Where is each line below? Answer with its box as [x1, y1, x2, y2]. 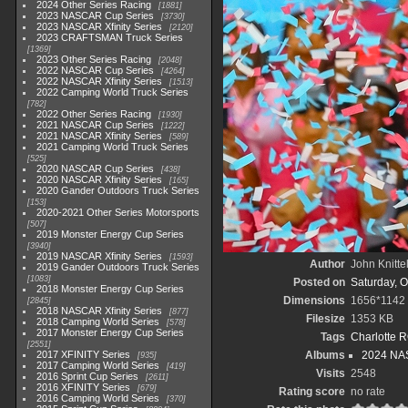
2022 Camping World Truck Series [36, 87, 189, 97]
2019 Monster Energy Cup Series [36, 229, 185, 240]
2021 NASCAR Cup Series [36, 119, 155, 130]
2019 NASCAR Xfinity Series [36, 250, 163, 261]
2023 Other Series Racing [36, 54, 152, 65]
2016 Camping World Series [36, 393, 160, 403]
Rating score [278, 385, 345, 398]
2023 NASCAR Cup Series [36, 10, 155, 21]
